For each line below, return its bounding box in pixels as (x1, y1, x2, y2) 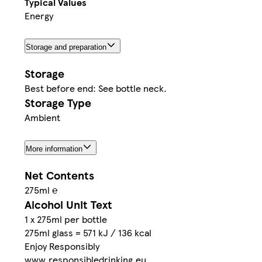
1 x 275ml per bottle (25, 212, 107, 226)
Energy (25, 9, 53, 23)
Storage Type (25, 94, 91, 111)
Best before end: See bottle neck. (25, 81, 167, 95)
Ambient (25, 110, 60, 124)
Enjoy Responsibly (25, 239, 99, 253)
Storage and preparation (26, 43, 106, 52)
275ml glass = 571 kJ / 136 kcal (25, 225, 151, 239)
